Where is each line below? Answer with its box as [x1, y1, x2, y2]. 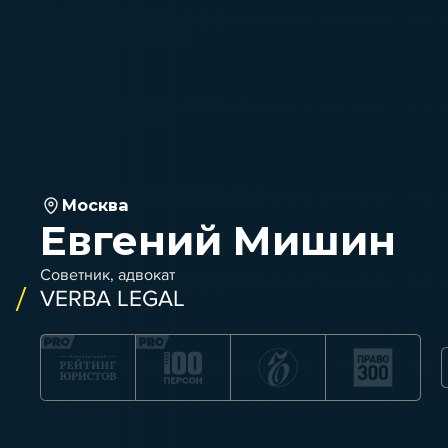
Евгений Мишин [40, 215, 397, 265]
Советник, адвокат [40, 264, 176, 285]
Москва [61, 195, 129, 216]
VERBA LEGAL [40, 284, 186, 313]
